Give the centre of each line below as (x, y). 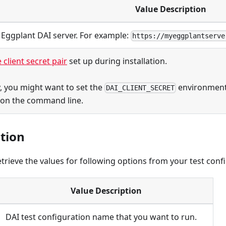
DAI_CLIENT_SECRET (140, 88)
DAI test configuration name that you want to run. (101, 217)
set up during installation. (117, 61)
